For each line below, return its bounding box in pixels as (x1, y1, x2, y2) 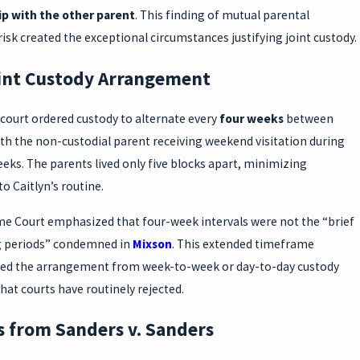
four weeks (219, 111, 284, 127)
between (283, 111, 333, 127)
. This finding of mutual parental (134, 6, 309, 22)
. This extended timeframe (171, 235, 314, 252)
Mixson (132, 235, 172, 252)
